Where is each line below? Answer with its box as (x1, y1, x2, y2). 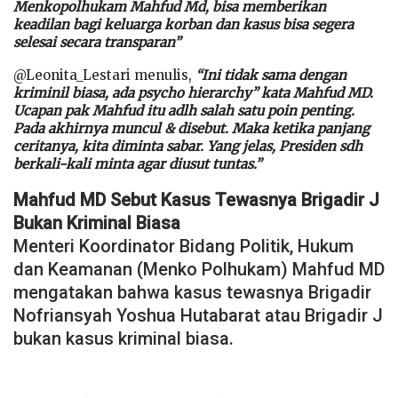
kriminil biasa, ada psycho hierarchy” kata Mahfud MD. (13, 84, 373, 101)
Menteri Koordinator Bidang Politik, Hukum (13, 235, 354, 257)
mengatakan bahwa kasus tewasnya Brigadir (13, 281, 371, 303)
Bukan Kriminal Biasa (13, 211, 180, 234)
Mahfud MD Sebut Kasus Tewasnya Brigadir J (13, 188, 379, 211)
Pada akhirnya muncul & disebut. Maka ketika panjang (13, 119, 370, 137)
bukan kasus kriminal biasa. (13, 327, 234, 349)
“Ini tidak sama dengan (195, 66, 346, 84)
